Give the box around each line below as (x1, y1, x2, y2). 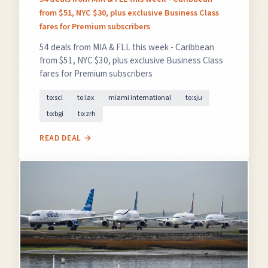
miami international (108, 93, 171, 103)
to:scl (47, 93, 63, 103)
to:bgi (47, 109, 63, 119)
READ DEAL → (39, 132, 92, 144)
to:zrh (78, 109, 96, 119)
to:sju (185, 93, 202, 103)
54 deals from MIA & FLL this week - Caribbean (39, 41, 214, 54)
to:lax (77, 93, 94, 103)
